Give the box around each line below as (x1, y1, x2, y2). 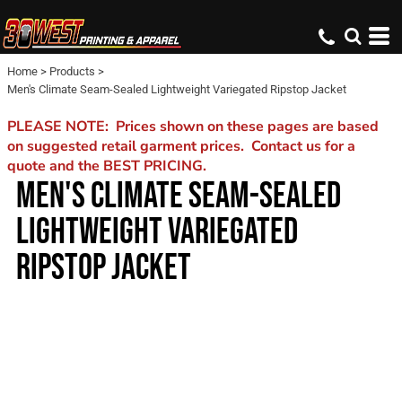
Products (49, 65, 95, 78)
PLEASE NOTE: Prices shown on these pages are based (7, 117, 379, 136)
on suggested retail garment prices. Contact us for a (7, 136, 355, 156)
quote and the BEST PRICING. (7, 156, 206, 176)
